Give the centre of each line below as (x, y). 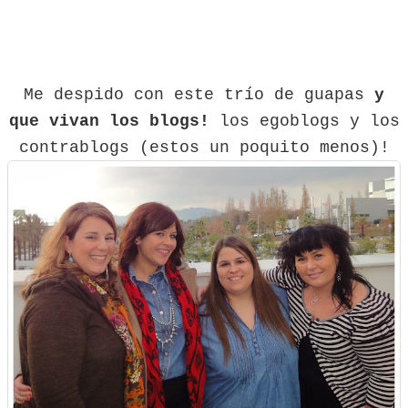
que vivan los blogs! (109, 121)
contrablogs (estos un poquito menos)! (204, 147)
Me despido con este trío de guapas (199, 94)
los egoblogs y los (304, 121)
